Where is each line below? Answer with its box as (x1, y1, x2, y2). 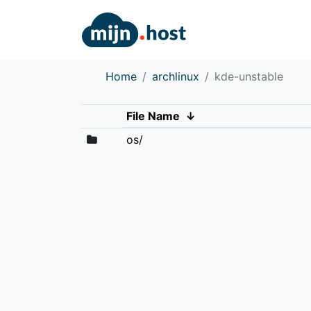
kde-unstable (215, 69, 283, 83)
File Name (126, 108, 180, 123)
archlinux (152, 69, 199, 83)
